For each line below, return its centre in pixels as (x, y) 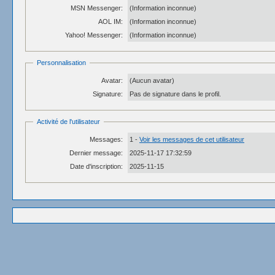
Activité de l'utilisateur (68, 122)
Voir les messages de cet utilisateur (192, 139)
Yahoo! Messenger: (94, 35)
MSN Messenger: (97, 8)
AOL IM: (110, 21)
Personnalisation (61, 63)
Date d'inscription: (96, 166)
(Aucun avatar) (152, 80)
